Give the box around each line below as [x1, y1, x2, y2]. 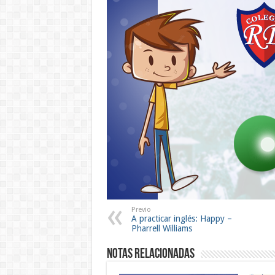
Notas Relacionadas [106, 247, 195, 262]
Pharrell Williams [131, 223, 192, 234]
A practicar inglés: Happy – [131, 214, 232, 224]
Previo [131, 206, 151, 214]
